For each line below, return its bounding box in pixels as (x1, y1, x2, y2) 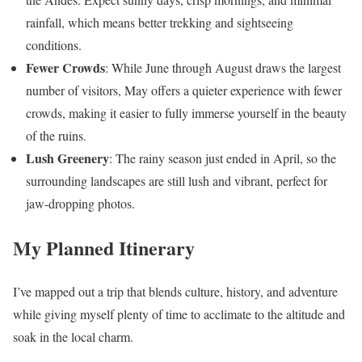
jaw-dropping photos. (26, 194, 135, 212)
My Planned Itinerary (13, 233, 195, 262)
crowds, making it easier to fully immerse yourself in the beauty (26, 103, 347, 121)
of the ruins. (26, 126, 86, 144)
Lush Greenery (26, 148, 109, 167)
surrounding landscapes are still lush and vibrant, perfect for (26, 171, 327, 189)
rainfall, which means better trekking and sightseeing (26, 13, 293, 31)
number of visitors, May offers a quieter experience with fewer (26, 81, 342, 99)
